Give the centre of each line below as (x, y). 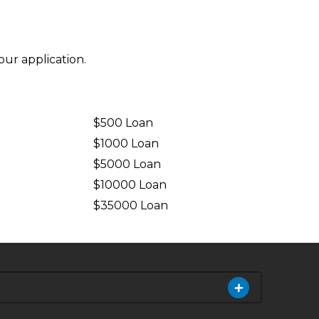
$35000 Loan (131, 205)
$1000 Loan (126, 143)
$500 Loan (124, 123)
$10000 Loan (130, 185)
